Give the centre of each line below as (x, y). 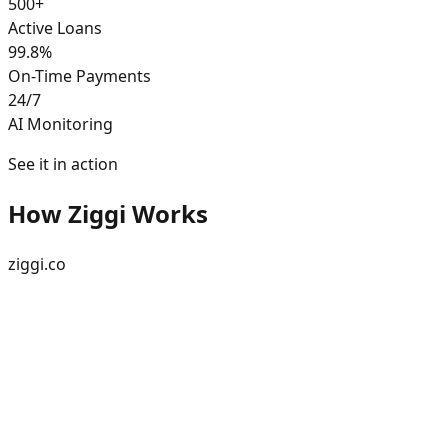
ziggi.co (37, 263)
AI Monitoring (60, 123)
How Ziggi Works (108, 213)
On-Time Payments (79, 75)
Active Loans (55, 27)
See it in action (63, 163)
